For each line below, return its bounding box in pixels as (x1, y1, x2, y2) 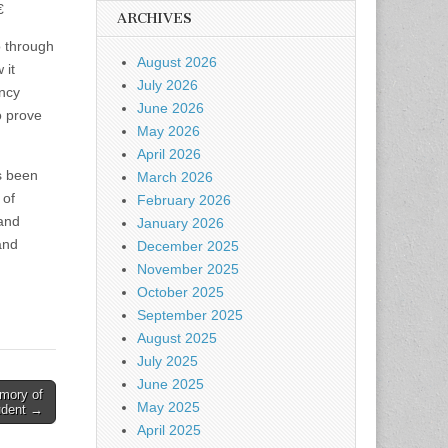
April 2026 (137, 146, 201, 162)
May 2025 (137, 399, 200, 415)
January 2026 (137, 215, 224, 231)
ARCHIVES (117, 10, 192, 27)
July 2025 (137, 353, 198, 369)
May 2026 (137, 123, 200, 139)
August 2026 (137, 54, 217, 70)
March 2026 (137, 169, 213, 185)
